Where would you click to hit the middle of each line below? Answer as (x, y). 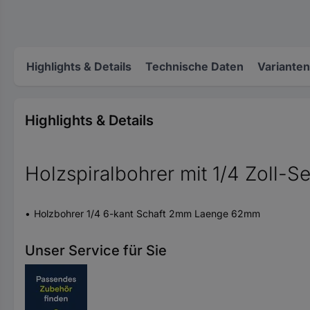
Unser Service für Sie (96, 250)
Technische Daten (194, 66)
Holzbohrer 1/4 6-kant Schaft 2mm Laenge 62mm (147, 213)
